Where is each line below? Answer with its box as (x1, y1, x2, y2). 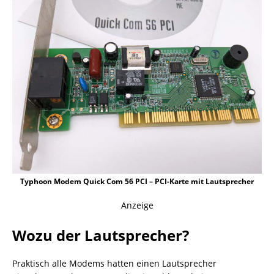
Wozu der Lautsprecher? (12, 224, 189, 245)
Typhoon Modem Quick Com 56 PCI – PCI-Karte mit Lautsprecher (20, 176, 254, 187)
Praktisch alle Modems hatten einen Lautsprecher (12, 257, 217, 269)
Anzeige (120, 199, 154, 211)
